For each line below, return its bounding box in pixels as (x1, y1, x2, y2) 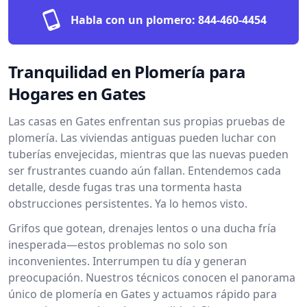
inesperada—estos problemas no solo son (8, 237, 228, 252)
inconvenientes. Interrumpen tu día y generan (8, 254, 247, 269)
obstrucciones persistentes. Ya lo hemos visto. (8, 196, 247, 211)
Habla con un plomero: (71, 12, 195, 27)
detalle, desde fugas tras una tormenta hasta (8, 180, 242, 195)
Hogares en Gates (8, 82, 146, 105)
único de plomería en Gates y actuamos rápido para (8, 286, 277, 302)
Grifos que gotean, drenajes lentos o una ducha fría (8, 221, 276, 236)
